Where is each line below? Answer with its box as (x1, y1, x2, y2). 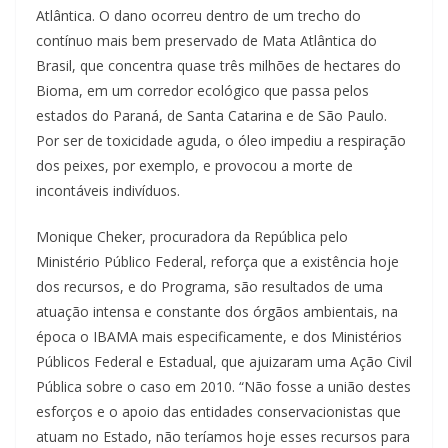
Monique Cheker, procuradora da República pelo (36, 227, 348, 247)
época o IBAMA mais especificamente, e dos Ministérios (36, 327, 402, 347)
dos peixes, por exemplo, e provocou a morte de (36, 156, 353, 176)
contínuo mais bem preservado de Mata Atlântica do (36, 31, 377, 51)
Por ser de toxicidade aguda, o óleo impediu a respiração (36, 131, 406, 151)
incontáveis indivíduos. (36, 181, 184, 201)
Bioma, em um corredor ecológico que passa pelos (36, 81, 369, 101)
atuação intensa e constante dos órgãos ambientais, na (36, 302, 398, 322)
